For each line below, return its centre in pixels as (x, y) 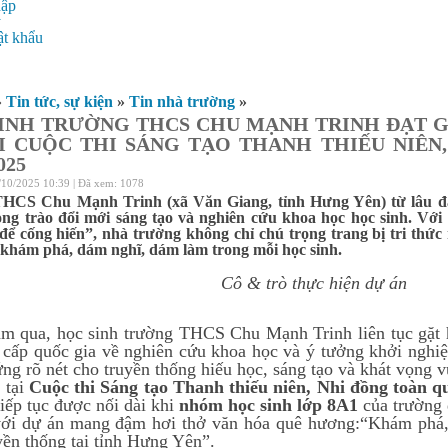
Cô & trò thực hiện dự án (314, 283)
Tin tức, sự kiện (59, 101)
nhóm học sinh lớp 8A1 (268, 405)
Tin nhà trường (182, 101)
